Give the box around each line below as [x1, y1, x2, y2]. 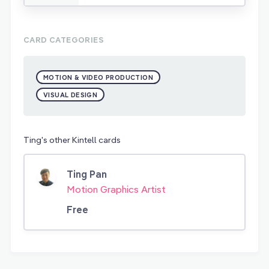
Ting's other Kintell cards [23, 134, 121, 146]
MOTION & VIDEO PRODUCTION [43, 73, 153, 82]
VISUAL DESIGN [43, 91, 98, 100]
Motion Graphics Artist [67, 183, 166, 196]
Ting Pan [67, 168, 107, 181]
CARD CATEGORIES [23, 35, 104, 45]
